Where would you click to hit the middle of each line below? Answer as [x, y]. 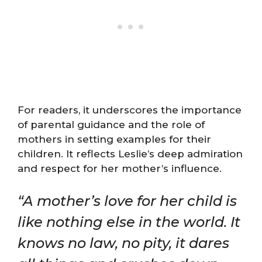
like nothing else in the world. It [129, 222]
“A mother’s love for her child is [127, 201]
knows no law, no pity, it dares [123, 243]
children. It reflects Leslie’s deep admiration [130, 154]
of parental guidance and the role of [111, 124]
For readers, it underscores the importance [130, 110]
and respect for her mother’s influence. [120, 168]
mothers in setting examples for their [114, 139]
